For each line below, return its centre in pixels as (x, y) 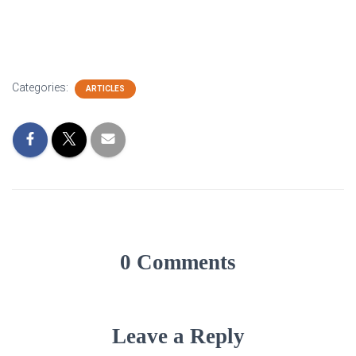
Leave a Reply (178, 337)
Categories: (41, 88)
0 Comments (178, 263)
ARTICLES (105, 89)
